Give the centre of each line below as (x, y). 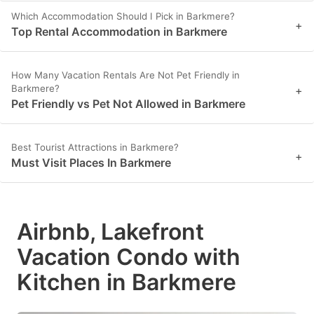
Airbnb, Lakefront (110, 232)
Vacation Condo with (129, 257)
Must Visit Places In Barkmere (91, 163)
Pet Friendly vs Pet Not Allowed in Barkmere (128, 104)
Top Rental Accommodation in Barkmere (119, 32)
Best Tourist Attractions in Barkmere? (95, 148)
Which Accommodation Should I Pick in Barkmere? (123, 16)
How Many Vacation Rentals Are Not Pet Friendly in (125, 75)
